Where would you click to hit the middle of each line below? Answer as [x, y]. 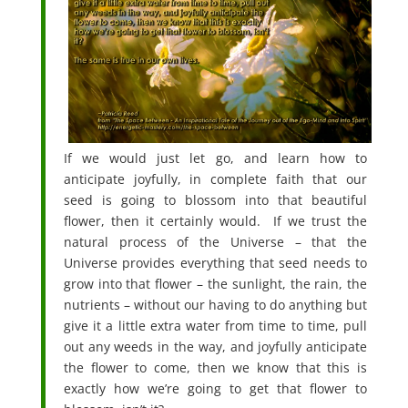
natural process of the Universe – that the [215, 241]
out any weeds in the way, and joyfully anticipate [215, 346]
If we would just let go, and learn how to [215, 158]
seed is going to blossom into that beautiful [215, 199]
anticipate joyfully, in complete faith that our [215, 178]
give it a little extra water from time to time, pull [215, 325]
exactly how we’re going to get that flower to [215, 388]
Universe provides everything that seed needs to [215, 262]
